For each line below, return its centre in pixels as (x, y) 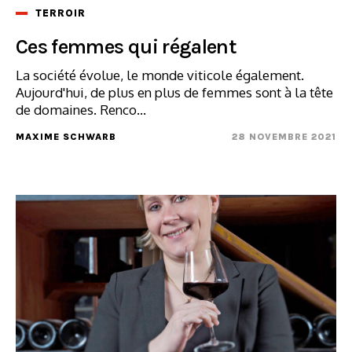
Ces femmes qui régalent (126, 46)
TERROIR (60, 13)
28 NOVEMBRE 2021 (284, 136)
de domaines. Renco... (81, 109)
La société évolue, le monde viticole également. (160, 75)
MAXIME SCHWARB (66, 136)
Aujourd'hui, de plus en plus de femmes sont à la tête (174, 92)
